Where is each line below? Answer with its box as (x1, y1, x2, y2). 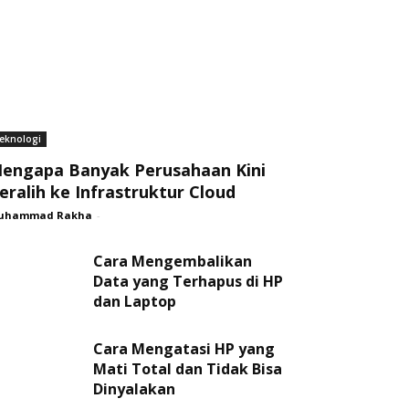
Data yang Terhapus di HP (93, 271, 283, 291)
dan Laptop (93, 291, 176, 311)
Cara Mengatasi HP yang (93, 339, 275, 359)
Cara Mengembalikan (93, 251, 252, 271)
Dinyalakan (93, 379, 175, 399)
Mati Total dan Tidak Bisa (93, 359, 282, 379)
